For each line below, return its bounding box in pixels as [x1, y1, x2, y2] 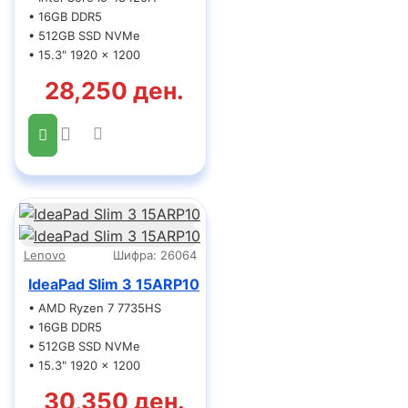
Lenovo [24, 248, 66, 262]
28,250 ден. [45, 76, 185, 105]
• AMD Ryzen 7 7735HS [28, 301, 161, 315]
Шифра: [112, 248, 157, 262]
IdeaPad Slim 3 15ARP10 [28, 275, 199, 293]
